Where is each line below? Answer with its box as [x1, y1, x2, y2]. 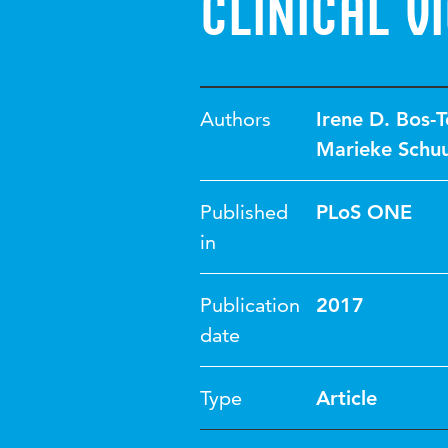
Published [200, 200, 288, 224]
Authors [200, 107, 271, 131]
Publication [200, 293, 300, 317]
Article [316, 386, 377, 410]
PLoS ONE [316, 200, 412, 224]
